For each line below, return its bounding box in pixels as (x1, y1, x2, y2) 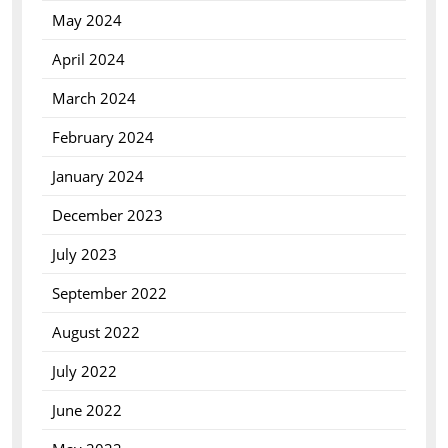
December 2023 (51, 205, 163, 225)
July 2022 (51, 361, 117, 381)
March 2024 (51, 88, 136, 108)
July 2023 (51, 244, 117, 264)
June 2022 (51, 400, 122, 420)
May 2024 (51, 10, 122, 30)
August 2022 (51, 322, 140, 342)
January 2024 (51, 166, 144, 186)
